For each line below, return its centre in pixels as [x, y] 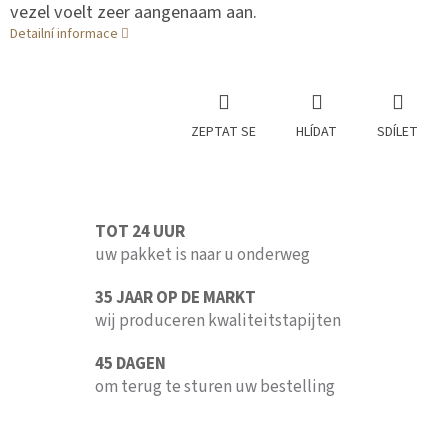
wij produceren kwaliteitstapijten [218, 321]
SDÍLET [397, 132]
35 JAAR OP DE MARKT [175, 298]
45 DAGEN [130, 364]
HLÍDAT [316, 132]
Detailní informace [64, 34]
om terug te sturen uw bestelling [215, 387]
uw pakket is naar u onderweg [202, 255]
